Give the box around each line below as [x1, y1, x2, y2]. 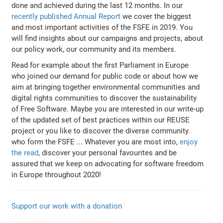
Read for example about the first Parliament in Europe [11, 60, 189, 70]
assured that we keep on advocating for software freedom [11, 159, 204, 168]
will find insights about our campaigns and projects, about [11, 33, 204, 43]
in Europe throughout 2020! [11, 170, 102, 179]
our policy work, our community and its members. [11, 44, 177, 54]
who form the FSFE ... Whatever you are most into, [11, 137, 180, 146]
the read [11, 148, 39, 157]
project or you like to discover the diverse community [11, 126, 189, 135]
